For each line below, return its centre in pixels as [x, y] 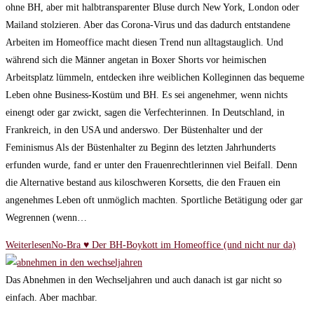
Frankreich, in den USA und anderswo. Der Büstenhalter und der [134, 130]
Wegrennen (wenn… [46, 217]
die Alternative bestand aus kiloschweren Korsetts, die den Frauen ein [143, 182]
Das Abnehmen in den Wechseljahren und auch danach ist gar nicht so [144, 280]
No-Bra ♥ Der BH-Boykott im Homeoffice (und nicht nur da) [173, 245]
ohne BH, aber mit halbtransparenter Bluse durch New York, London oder [152, 7]
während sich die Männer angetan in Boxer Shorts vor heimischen [136, 60]
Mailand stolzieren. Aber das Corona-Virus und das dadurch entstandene [148, 25]
